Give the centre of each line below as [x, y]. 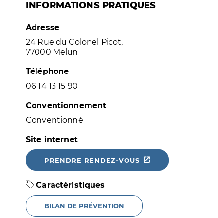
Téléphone [47, 71]
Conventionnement [66, 105]
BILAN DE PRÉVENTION [84, 206]
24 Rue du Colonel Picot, [74, 42]
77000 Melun [52, 52]
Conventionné [54, 120]
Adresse [43, 27]
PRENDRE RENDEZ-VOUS [92, 160]
